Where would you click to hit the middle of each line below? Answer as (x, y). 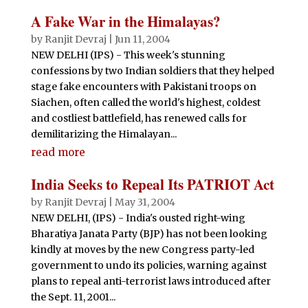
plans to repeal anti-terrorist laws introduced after (151, 281)
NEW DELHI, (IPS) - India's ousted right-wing (138, 218)
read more (58, 152)
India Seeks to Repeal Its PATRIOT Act (152, 184)
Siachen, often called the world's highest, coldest (145, 102)
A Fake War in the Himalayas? (125, 21)
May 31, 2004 (145, 202)
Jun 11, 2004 (142, 39)
